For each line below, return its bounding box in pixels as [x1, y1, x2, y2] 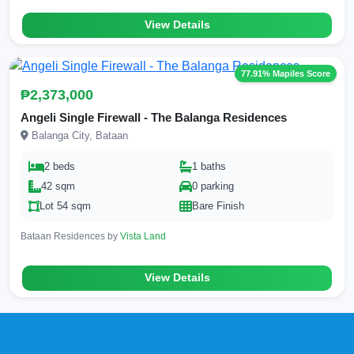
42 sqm [41, 180, 75, 193]
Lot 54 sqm [40, 200, 91, 213]
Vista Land [120, 231, 166, 243]
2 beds [44, 160, 75, 173]
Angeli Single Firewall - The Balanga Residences [21, 111, 287, 125]
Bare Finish [192, 200, 244, 213]
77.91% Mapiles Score [241, 68, 330, 78]
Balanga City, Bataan [28, 130, 128, 142]
